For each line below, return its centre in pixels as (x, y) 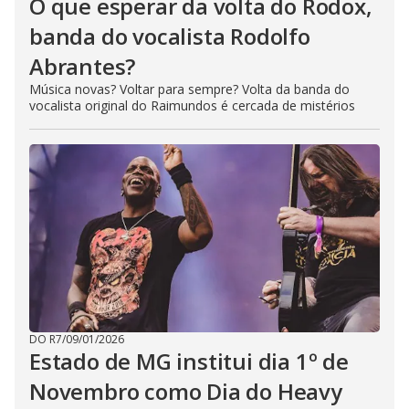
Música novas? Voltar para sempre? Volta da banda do (189, 89)
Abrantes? (83, 67)
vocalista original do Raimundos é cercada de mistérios (192, 106)
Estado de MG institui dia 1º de (189, 362)
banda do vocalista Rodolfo (170, 37)
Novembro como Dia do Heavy (186, 392)
